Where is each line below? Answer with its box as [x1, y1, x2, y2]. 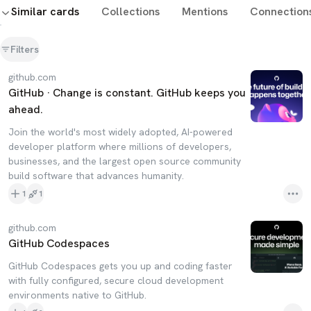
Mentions [182, 4, 228, 19]
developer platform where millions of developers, [8, 140, 231, 153]
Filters [10, 43, 39, 56]
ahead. [8, 102, 43, 117]
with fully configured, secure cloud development [8, 274, 224, 287]
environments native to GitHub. [8, 289, 146, 301]
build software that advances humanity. [8, 169, 184, 182]
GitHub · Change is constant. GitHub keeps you [8, 85, 246, 100]
